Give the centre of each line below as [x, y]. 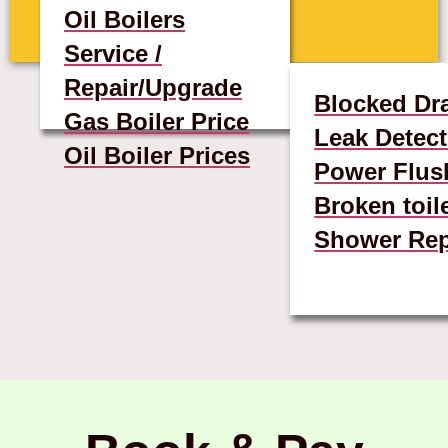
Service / [113, 53]
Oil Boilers [124, 19]
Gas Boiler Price [156, 121]
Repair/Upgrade [153, 87]
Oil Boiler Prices [157, 155]
